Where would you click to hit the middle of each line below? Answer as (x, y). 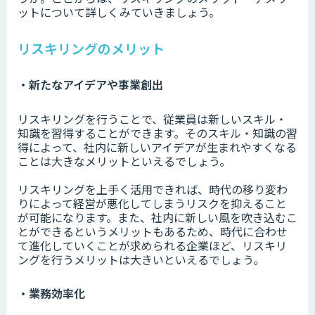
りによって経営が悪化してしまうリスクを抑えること (152, 204)
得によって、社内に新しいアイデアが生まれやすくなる (157, 147)
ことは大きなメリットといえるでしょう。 (124, 161)
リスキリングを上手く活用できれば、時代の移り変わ (153, 189)
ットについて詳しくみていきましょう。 (119, 12)
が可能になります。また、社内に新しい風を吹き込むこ (157, 218)
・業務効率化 (51, 294)
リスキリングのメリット (91, 49)
